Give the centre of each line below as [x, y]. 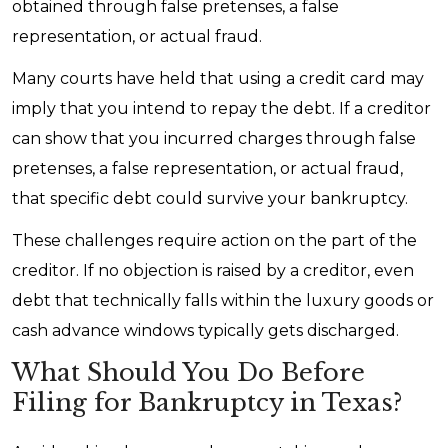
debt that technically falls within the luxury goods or [223, 300]
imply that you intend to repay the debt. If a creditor [221, 108]
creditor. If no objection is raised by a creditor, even [213, 270]
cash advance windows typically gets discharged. [205, 330]
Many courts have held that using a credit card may [218, 78]
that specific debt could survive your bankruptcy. [210, 198]
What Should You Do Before [188, 372]
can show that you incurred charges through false [214, 138]
